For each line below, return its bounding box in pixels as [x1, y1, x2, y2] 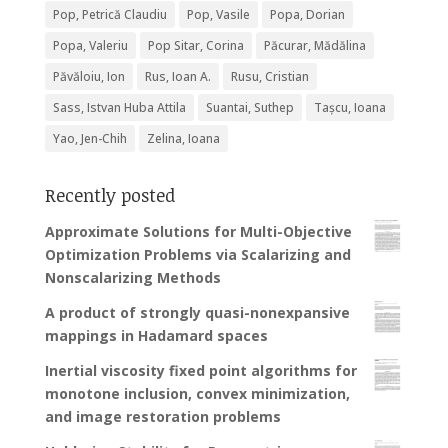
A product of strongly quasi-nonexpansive [44, 303, 350, 323]
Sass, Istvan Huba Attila [52, 99, 186, 117]
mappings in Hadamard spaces [44, 326, 268, 346]
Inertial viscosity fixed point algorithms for [44, 361, 357, 381]
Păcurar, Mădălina [263, 37, 366, 55]
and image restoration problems [44, 407, 281, 427]
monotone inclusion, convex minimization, [44, 384, 350, 404]
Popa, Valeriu [52, 37, 128, 55]
